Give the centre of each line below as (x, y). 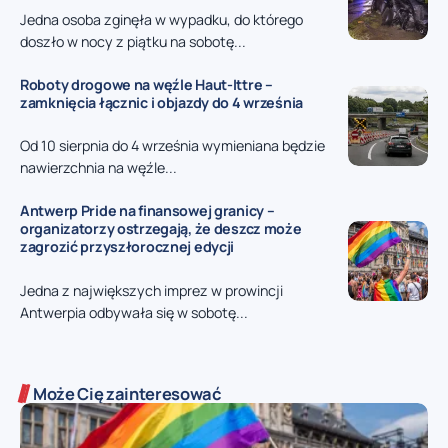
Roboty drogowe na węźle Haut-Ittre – (146, 84)
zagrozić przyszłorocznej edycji (127, 247)
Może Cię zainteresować (127, 393)
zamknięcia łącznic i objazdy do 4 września (162, 102)
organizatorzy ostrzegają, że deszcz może (161, 229)
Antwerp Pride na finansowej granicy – (147, 211)
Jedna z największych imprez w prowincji (151, 290)
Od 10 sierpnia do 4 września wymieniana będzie (172, 146)
